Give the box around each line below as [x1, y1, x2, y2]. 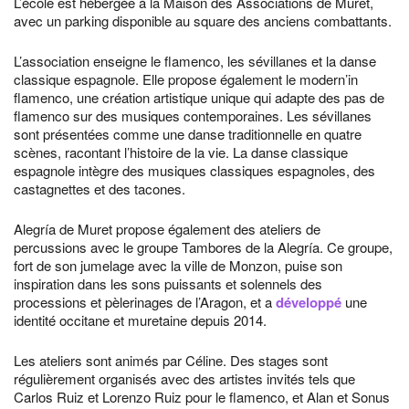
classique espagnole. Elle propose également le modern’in [14, 69, 358, 89]
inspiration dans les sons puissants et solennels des [14, 274, 322, 293]
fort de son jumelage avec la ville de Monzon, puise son [14, 256, 342, 275]
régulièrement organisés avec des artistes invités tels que [14, 369, 355, 388]
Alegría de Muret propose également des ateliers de [14, 219, 320, 238]
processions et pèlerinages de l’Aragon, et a [14, 292, 276, 311]
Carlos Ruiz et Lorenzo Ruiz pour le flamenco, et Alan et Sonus [14, 387, 390, 406]
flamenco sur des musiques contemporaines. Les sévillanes [14, 106, 372, 125]
